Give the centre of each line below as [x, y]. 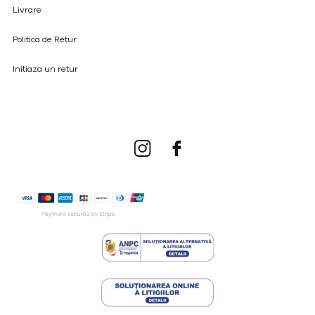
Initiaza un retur [45, 69]
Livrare [27, 10]
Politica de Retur [44, 40]
